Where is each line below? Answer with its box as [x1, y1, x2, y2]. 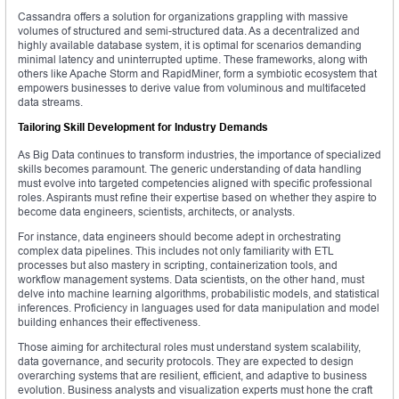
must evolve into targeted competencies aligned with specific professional [18, 176, 372, 191]
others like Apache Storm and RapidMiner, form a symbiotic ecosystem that [18, 67, 377, 81]
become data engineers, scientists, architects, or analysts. [18, 205, 295, 219]
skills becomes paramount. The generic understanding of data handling [18, 162, 362, 176]
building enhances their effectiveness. [18, 315, 200, 330]
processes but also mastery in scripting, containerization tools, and [18, 258, 338, 273]
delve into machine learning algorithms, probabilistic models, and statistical [18, 287, 379, 301]
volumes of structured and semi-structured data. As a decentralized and [18, 24, 360, 38]
